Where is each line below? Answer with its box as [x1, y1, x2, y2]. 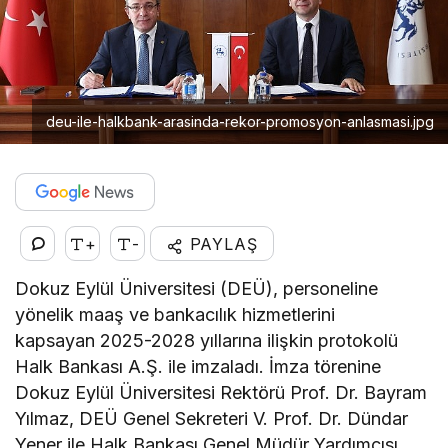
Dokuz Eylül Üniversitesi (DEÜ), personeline [15, 278, 379, 300]
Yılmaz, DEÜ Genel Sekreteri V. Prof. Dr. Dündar [15, 408, 409, 430]
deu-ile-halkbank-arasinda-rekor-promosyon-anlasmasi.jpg [46, 113, 434, 131]
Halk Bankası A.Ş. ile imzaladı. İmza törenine [15, 356, 382, 378]
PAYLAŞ [183, 234, 258, 255]
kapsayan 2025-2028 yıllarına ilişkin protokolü [15, 330, 399, 352]
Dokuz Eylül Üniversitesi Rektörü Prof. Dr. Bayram [15, 382, 428, 404]
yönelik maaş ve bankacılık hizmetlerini [15, 304, 336, 326]
